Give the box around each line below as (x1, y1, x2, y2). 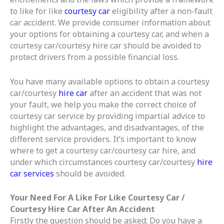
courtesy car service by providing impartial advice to (10, 110, 205, 121)
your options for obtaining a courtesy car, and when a (10, 28, 209, 40)
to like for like (10, 5, 64, 17)
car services (10, 167, 54, 179)
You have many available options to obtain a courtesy (10, 75, 209, 87)
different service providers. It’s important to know (10, 133, 196, 144)
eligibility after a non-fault (110, 5, 212, 17)
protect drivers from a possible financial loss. (10, 51, 179, 63)
